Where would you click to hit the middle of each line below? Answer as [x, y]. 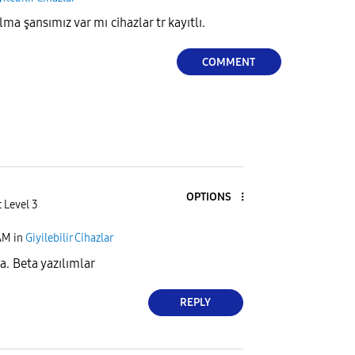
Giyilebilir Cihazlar [69, 239]
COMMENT [229, 62]
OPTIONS [208, 197]
